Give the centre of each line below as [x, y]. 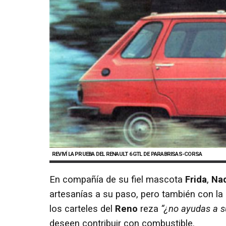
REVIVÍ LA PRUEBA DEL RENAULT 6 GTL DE [101, 154]
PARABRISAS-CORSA [176, 154]
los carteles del [82, 209]
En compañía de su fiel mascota [117, 179]
